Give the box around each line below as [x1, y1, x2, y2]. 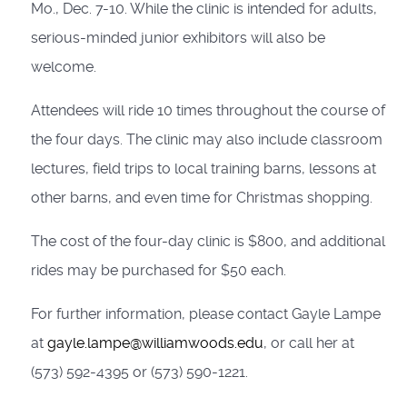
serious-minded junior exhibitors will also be [31, 29, 325, 46]
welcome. [31, 58, 96, 75]
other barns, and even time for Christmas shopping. [31, 189, 372, 206]
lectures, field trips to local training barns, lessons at [31, 160, 376, 177]
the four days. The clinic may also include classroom [31, 131, 382, 148]
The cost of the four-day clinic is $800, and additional [31, 233, 385, 250]
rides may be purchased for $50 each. [31, 262, 286, 279]
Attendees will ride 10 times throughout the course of [31, 102, 385, 119]
